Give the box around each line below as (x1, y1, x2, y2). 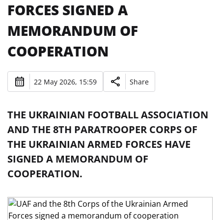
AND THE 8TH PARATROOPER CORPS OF (7, 123, 197, 136)
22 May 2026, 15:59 (34, 77, 97, 86)
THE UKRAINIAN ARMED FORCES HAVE (7, 137, 191, 151)
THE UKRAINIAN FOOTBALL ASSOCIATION (7, 108, 208, 121)
